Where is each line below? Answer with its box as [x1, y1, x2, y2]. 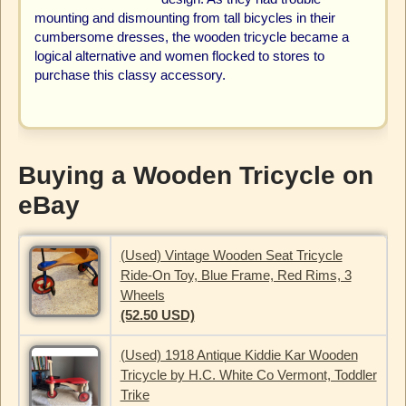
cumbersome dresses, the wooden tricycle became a [34, 29, 349, 45]
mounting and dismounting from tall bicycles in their [34, 10, 335, 26]
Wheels [120, 287, 165, 304]
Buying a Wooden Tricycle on [17, 160, 373, 189]
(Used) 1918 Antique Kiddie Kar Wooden [120, 347, 358, 363]
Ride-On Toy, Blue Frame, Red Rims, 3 [120, 267, 352, 284]
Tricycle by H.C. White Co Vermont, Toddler [120, 367, 377, 383]
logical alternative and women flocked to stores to [34, 48, 324, 64]
